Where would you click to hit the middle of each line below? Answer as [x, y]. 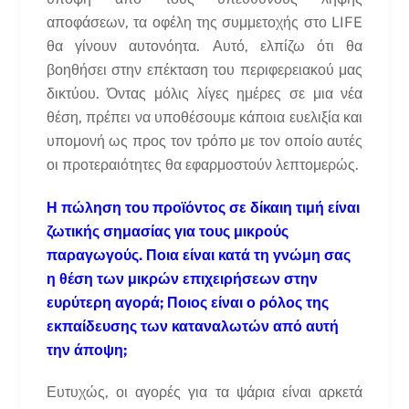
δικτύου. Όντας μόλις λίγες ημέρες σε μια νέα [204, 93]
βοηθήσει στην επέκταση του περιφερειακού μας [204, 69]
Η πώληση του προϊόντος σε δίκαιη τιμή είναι [203, 207]
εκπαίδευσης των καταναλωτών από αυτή [192, 326]
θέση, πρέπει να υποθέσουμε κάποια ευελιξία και [204, 117]
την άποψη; [86, 350]
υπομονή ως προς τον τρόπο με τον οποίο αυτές [204, 141]
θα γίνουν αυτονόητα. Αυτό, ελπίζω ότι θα [204, 46]
